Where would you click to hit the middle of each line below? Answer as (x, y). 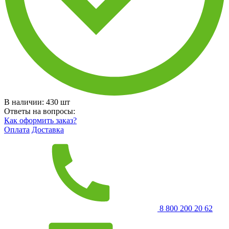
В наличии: (25, 102)
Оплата (17, 129)
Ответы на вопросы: (40, 111)
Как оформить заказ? (40, 120)
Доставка (48, 129)
